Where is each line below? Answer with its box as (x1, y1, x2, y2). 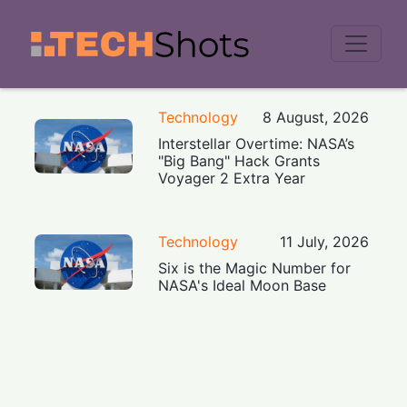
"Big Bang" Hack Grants (158, 151, 321, 170)
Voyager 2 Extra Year (158, 168, 306, 187)
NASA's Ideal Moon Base (158, 275, 327, 294)
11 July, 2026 (279, 232, 369, 251)
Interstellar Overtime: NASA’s (158, 134, 355, 153)
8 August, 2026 (262, 107, 369, 126)
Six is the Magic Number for (158, 258, 352, 277)
